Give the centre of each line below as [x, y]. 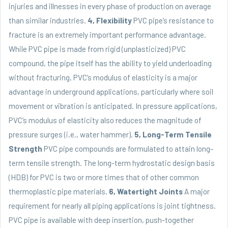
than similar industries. [48, 21]
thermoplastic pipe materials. [59, 192]
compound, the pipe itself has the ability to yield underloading [110, 63]
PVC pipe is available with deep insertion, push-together [101, 220]
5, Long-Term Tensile [173, 135]
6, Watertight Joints [146, 192]
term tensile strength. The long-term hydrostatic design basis [112, 163]
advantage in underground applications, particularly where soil [111, 92]
